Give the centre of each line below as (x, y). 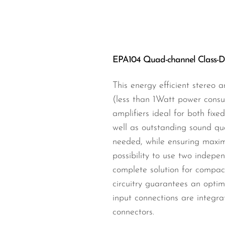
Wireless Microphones (96, 36)
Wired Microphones (92, 17)
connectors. (133, 212)
